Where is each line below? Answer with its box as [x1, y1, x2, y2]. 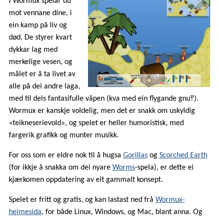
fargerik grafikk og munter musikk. [8, 131, 119, 139]
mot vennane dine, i [8, 9, 72, 17]
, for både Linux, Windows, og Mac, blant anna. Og [41, 208, 202, 216]
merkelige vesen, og [8, 58, 72, 66]
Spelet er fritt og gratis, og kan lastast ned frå [8, 196, 155, 204]
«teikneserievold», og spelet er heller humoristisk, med [8, 119, 184, 127]
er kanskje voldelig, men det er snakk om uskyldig [35, 107, 195, 115]
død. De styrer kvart [8, 33, 72, 42]
